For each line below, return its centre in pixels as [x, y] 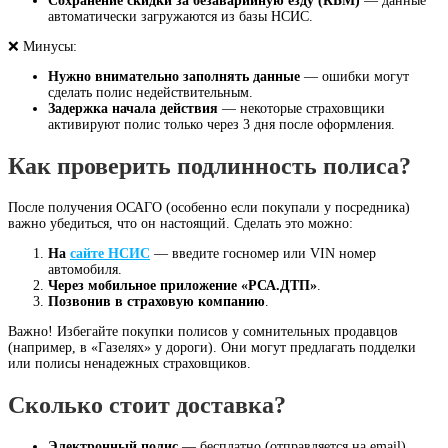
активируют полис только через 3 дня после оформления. [221, 125]
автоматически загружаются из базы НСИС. [180, 17]
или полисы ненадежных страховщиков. [129, 364]
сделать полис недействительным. [150, 93]
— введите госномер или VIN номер [263, 254]
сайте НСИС [110, 254]
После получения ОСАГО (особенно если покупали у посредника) [209, 208]
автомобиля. [85, 270]
